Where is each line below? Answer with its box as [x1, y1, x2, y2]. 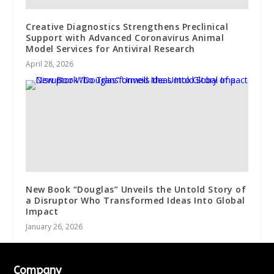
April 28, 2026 [26, 59, 74, 70]
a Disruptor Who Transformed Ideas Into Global [26, 194, 245, 207]
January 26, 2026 [26, 221, 83, 232]
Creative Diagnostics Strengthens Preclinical [26, 21, 229, 33]
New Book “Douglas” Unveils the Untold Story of [26, 183, 246, 196]
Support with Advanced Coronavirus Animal [26, 32, 224, 44]
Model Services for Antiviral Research [26, 43, 195, 55]
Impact [26, 206, 59, 218]
